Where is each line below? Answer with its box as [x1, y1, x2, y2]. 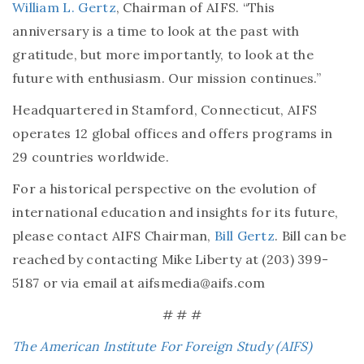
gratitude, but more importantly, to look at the [12, 45, 314, 63]
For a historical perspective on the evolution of [12, 180, 317, 197]
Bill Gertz [214, 227, 275, 244]
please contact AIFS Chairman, [12, 227, 215, 244]
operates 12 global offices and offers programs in [12, 124, 333, 141]
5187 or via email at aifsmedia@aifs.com [12, 274, 266, 291]
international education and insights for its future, [12, 203, 339, 220]
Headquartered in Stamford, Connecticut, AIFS [12, 101, 318, 118]
